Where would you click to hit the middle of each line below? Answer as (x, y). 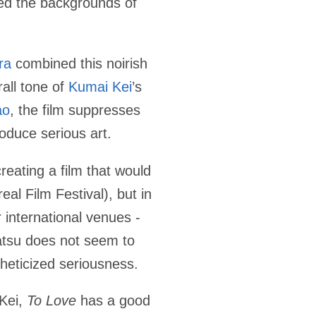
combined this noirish (79, 64)
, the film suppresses (75, 110)
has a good (113, 301)
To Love (51, 301)
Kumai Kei (100, 87)
